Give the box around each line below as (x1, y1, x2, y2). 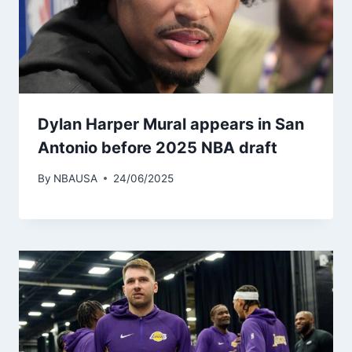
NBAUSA (53, 171, 98, 185)
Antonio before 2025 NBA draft (38, 138, 277, 158)
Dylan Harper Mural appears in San (38, 115, 304, 134)
